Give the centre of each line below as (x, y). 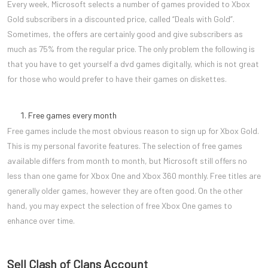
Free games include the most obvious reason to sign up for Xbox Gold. (133, 130)
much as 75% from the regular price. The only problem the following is (131, 48)
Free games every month (72, 115)
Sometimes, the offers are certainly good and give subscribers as (125, 33)
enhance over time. (41, 220)
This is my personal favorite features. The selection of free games (125, 145)
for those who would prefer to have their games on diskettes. (117, 78)
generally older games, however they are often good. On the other (125, 190)
